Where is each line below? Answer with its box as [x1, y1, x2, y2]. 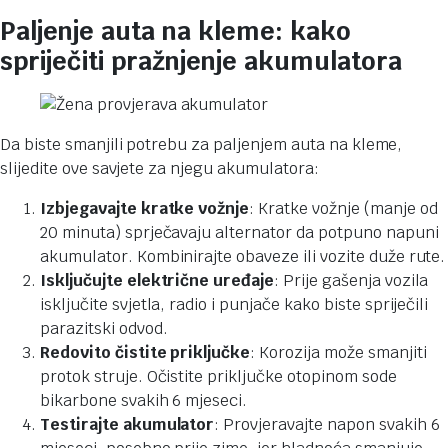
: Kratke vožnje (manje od [249, 197, 438, 219]
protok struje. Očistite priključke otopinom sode [40, 365, 397, 387]
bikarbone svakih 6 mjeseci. [40, 389, 248, 411]
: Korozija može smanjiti [250, 341, 427, 363]
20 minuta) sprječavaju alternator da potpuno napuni [40, 221, 439, 243]
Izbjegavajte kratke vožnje [40, 197, 250, 219]
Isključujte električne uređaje [40, 269, 275, 291]
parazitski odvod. [40, 317, 168, 339]
